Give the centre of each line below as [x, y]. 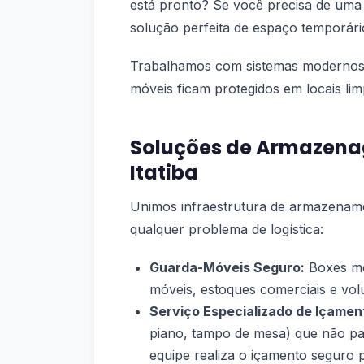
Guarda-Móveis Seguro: [227, 267]
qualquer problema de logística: [227, 230]
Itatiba [164, 173]
